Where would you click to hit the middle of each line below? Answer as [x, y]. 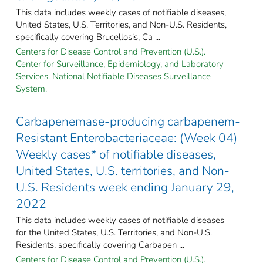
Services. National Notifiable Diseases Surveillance [113, 76]
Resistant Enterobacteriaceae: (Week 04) [127, 138]
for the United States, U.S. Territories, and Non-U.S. [114, 232]
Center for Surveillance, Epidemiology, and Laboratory [120, 64]
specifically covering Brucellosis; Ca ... [88, 37]
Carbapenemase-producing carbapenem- [128, 121]
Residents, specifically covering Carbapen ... [100, 245]
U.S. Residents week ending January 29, [125, 187]
